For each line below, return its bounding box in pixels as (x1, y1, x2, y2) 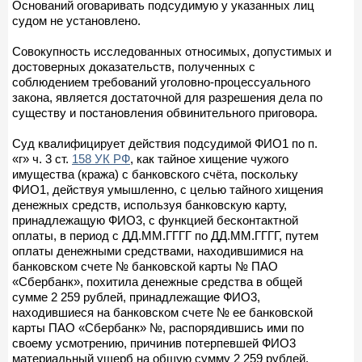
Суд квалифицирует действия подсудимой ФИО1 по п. (12, 136, 318, 150)
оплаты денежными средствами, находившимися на (12, 243, 303, 258)
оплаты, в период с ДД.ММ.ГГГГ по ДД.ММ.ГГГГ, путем (12, 228, 318, 242)
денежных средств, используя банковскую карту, (12, 197, 287, 212)
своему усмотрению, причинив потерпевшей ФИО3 (12, 335, 296, 350)
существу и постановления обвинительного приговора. (12, 105, 318, 120)
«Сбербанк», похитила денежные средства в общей (12, 274, 302, 288)
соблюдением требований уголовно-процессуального (12, 74, 310, 89)
